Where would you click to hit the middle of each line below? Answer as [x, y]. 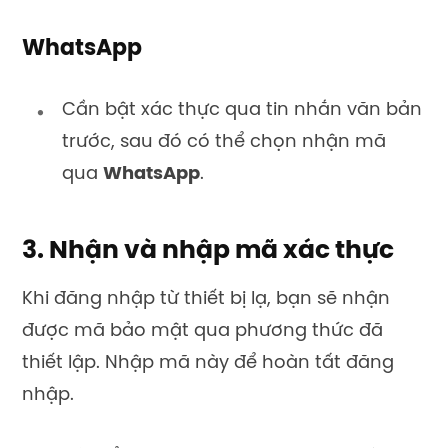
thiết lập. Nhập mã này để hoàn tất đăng [208, 364]
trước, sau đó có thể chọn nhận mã [224, 142]
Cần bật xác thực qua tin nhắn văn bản [242, 110]
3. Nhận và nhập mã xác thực [208, 251]
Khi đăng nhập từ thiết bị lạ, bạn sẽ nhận [206, 300]
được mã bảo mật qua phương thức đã [202, 332]
